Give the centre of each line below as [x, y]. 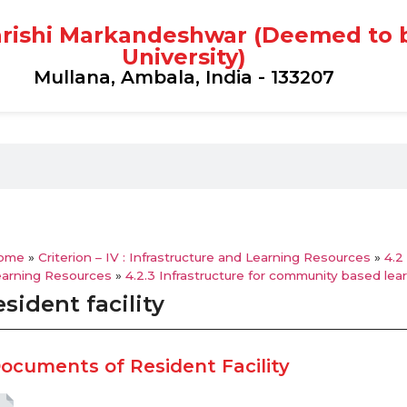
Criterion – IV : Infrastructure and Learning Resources [205, 257]
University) [184, 57]
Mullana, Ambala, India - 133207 [184, 78]
